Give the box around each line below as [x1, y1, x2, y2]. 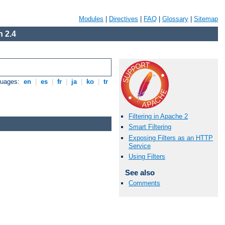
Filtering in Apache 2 [129, 113, 188, 121]
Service [129, 142, 151, 150]
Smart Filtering [129, 123, 171, 131]
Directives [109, 15, 138, 23]
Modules [79, 15, 103, 23]
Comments [129, 179, 160, 187]
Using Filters [129, 152, 165, 160]
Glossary [162, 15, 188, 23]
